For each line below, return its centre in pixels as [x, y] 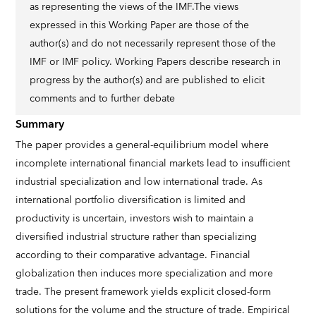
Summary [40, 124]
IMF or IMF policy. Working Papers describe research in [156, 62]
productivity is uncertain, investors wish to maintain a [135, 219]
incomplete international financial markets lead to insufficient [153, 164]
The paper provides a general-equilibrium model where [142, 145]
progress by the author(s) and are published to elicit [147, 80]
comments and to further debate [103, 99]
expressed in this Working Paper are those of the [140, 25]
